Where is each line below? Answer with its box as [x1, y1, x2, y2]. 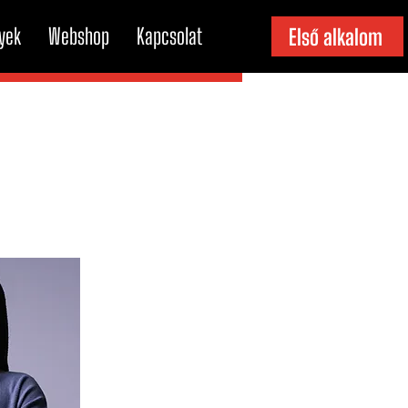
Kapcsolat [137, 23, 202, 49]
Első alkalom [288, 23, 382, 50]
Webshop [48, 23, 109, 49]
